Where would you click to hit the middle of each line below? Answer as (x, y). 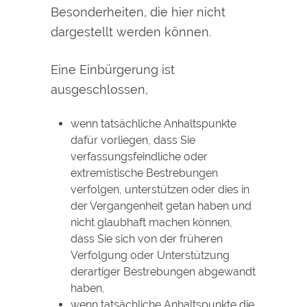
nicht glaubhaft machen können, (151, 223)
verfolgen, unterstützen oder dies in (160, 190)
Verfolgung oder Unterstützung (150, 256)
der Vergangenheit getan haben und (161, 206)
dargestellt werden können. (131, 32)
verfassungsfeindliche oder (139, 157)
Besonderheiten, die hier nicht (138, 12)
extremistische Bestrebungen (144, 173)
